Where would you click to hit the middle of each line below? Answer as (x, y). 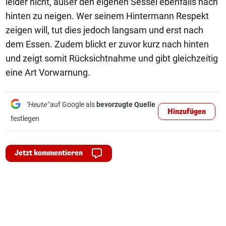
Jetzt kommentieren (49, 153)
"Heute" (37, 104)
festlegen (25, 119)
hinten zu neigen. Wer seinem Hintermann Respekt (107, 16)
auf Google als (72, 104)
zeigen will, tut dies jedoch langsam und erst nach (104, 30)
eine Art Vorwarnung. (48, 72)
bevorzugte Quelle (126, 104)
